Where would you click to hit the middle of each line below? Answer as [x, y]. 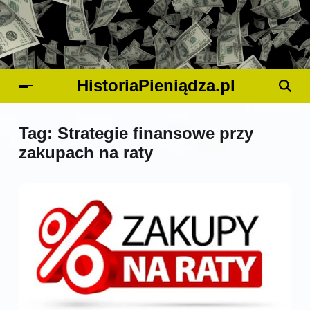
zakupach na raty [86, 153]
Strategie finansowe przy [155, 133]
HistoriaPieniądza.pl [156, 85]
